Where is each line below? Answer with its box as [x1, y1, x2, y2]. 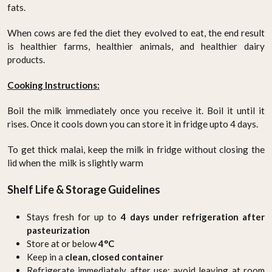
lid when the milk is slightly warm [7, 157, 143, 168]
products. [7, 53, 45, 65]
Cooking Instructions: [7, 79, 100, 90]
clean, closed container [65, 251, 163, 262]
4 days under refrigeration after [120, 211, 265, 222]
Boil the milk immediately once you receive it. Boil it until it [7, 104, 265, 116]
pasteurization [27, 224, 90, 236]
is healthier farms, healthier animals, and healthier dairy [7, 40, 265, 52]
